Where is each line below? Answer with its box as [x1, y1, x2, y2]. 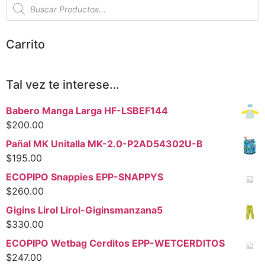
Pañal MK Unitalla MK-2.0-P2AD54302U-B [6, 138, 203, 150]
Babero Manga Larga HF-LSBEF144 [6, 105, 168, 117]
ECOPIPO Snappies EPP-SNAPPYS [6, 171, 163, 183]
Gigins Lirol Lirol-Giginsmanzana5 [6, 204, 163, 216]
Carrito [6, 37, 45, 52]
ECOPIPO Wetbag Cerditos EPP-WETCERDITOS [6, 237, 225, 250]
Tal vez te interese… [6, 77, 119, 92]
